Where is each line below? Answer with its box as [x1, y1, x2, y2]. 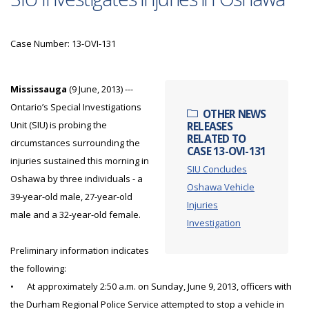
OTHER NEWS [203, 106, 266, 121]
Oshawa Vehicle [187, 181, 255, 193]
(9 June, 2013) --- [67, 83, 133, 95]
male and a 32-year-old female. [10, 208, 141, 221]
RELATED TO [187, 131, 246, 146]
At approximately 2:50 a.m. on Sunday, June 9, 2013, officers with [27, 280, 292, 292]
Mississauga [10, 83, 67, 95]
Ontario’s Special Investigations [10, 101, 141, 113]
